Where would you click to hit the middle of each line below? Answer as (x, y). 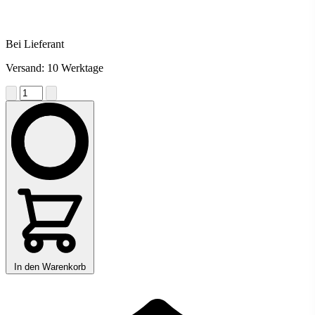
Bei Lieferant (35, 44)
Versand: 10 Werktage (54, 67)
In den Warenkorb (50, 266)
